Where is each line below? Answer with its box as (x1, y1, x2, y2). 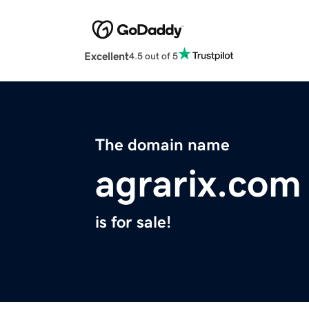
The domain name (95, 137, 230, 154)
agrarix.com (95, 164, 301, 203)
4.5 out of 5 (129, 50, 178, 61)
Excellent (84, 50, 129, 62)
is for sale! (95, 214, 171, 231)
